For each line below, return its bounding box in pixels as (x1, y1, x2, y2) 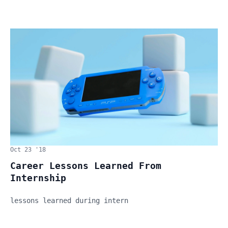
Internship (10, 172, 66, 183)
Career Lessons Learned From (10, 160, 161, 171)
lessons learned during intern (10, 196, 128, 205)
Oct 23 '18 (10, 146, 46, 153)
